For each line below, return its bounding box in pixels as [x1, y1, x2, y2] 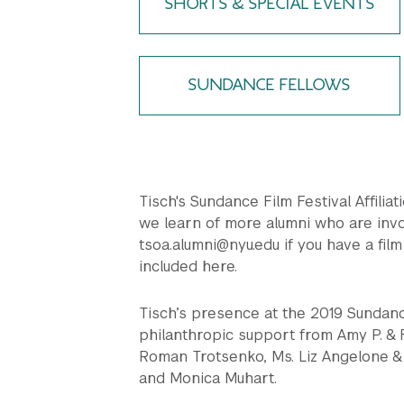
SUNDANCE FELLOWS [188, 77, 351, 94]
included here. [139, 257, 237, 276]
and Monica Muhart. [139, 369, 277, 388]
